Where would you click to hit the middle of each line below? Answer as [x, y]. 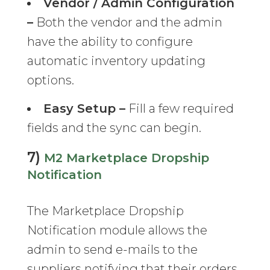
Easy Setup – [84, 109]
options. [50, 80]
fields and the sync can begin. [114, 128]
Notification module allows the [117, 231]
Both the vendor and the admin [127, 23]
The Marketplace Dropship [105, 211]
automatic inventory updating [116, 61]
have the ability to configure [110, 42]
